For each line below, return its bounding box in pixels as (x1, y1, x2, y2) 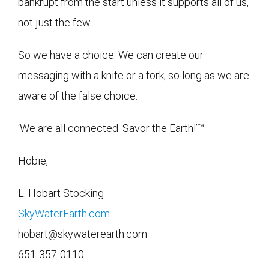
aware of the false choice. (18, 89, 138, 102)
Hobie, (18, 154, 48, 167)
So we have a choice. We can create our (18, 48, 204, 61)
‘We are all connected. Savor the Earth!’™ (18, 121, 204, 134)
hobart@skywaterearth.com (18, 227, 147, 240)
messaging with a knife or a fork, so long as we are (18, 68, 249, 82)
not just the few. (18, 16, 92, 29)
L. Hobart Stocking (18, 186, 104, 199)
